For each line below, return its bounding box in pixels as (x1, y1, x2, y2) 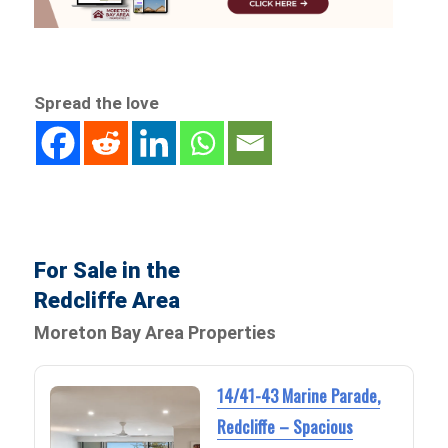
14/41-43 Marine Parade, (216, 383, 380, 409)
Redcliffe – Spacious (216, 414, 353, 440)
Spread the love (34, 92, 160, 113)
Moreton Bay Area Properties (34, 322, 277, 344)
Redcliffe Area (34, 288, 181, 314)
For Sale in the (34, 258, 181, 284)
